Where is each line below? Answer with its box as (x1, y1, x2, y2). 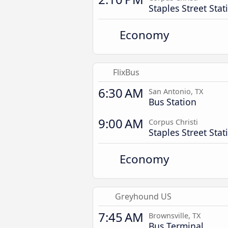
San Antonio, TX (149, 87, 203, 96)
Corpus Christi (149, 117, 198, 127)
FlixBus (113, 67, 140, 78)
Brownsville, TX (149, 211, 201, 220)
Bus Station (149, 96, 196, 108)
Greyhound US (115, 191, 172, 202)
